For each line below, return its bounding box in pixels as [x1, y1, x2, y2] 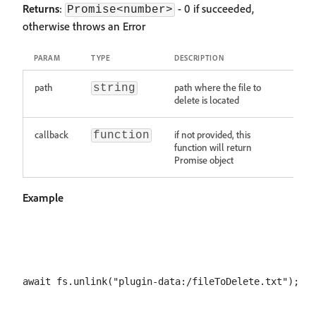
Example [23, 190, 63, 205]
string [93, 82, 135, 95]
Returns [23, 1, 59, 16]
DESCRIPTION [174, 53, 225, 63]
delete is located [174, 94, 239, 106]
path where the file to [174, 81, 261, 93]
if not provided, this [174, 128, 250, 140]
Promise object [174, 154, 233, 166]
